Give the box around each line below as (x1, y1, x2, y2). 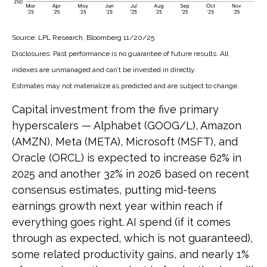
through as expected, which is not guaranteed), (12, 232, 253, 244)
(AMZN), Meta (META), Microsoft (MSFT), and (12, 135, 238, 148)
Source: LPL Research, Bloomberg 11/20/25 (12, 33, 154, 42)
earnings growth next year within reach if (12, 200, 223, 212)
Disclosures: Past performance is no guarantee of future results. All (12, 49, 228, 58)
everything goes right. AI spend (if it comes (12, 216, 231, 228)
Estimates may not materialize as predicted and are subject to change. (12, 82, 239, 90)
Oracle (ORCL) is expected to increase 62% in (12, 151, 241, 164)
